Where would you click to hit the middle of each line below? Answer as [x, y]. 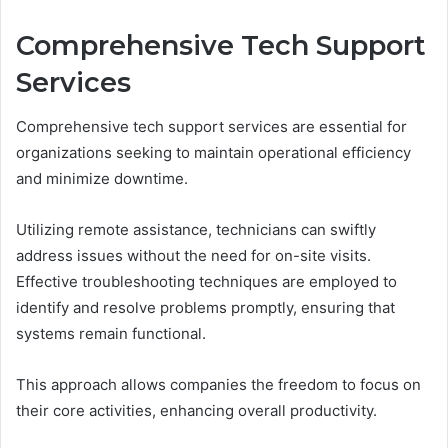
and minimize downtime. [102, 179]
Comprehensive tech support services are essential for [211, 127]
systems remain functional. [111, 334]
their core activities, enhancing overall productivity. [196, 411]
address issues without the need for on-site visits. [193, 256]
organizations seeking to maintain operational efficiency [213, 153]
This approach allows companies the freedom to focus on [218, 385]
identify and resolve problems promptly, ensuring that [205, 308]
